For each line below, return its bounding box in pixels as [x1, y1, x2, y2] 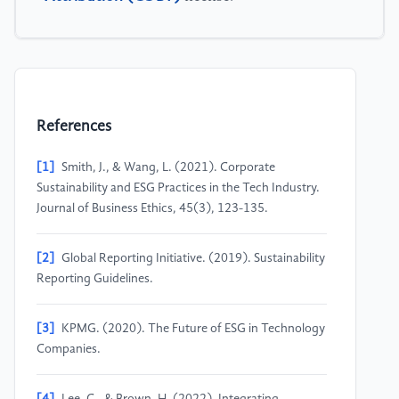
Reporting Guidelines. [37, 273, 153, 286]
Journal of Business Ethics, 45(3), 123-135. [37, 202, 268, 216]
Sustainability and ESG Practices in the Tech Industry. [37, 182, 320, 195]
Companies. [37, 343, 101, 356]
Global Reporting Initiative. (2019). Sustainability [61, 252, 325, 265]
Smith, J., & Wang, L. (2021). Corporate [61, 161, 275, 175]
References [37, 119, 111, 135]
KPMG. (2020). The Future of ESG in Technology [61, 322, 325, 336]
